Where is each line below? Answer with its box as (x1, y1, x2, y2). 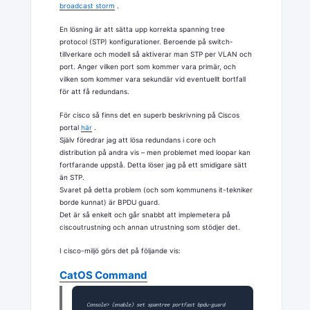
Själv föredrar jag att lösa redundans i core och (60, 135, 217, 144)
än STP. (60, 172, 85, 181)
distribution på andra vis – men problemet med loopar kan (60, 147, 251, 156)
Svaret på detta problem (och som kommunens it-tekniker (60, 185, 253, 194)
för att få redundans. (60, 86, 130, 95)
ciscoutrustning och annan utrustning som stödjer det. (60, 222, 241, 231)
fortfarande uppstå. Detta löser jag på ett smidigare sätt (60, 160, 248, 169)
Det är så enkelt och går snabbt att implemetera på (60, 210, 231, 219)
